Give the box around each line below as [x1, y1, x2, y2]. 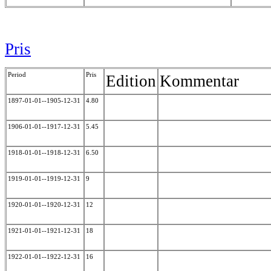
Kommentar [160, 71, 239, 90]
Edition [106, 71, 156, 90]
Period [8, 70, 26, 78]
